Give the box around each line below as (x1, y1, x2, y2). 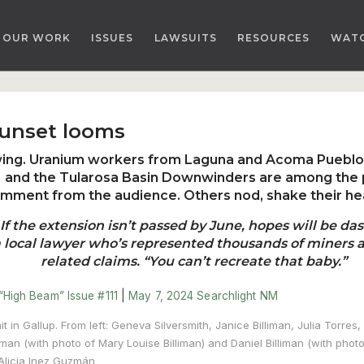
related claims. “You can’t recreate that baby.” (40, 253, 347, 269)
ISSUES (91, 32, 133, 45)
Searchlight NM (197, 288, 278, 302)
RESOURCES (237, 32, 310, 45)
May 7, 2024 (128, 288, 194, 302)
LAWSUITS (154, 32, 217, 45)
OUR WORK (2, 32, 71, 45)
